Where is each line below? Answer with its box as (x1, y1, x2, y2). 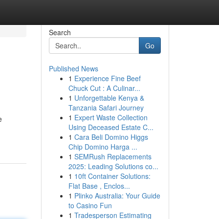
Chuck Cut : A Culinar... (68, 83, 140, 93)
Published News (48, 64, 98, 73)
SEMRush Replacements (74, 152, 152, 161)
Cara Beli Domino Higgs (74, 132, 148, 142)
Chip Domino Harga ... (68, 142, 137, 152)
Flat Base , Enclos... (68, 181, 130, 191)
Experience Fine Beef (74, 73, 141, 83)
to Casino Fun (68, 200, 112, 210)
